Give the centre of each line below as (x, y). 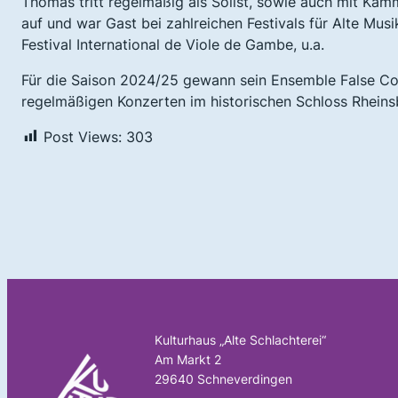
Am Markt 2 (188, 359)
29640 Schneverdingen (223, 378)
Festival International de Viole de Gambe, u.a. (173, 44)
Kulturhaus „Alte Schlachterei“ (240, 339)
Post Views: (83, 136)
